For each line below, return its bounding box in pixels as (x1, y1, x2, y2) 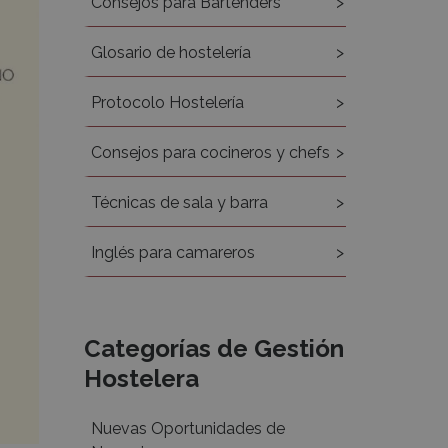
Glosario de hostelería (90, 43, 251, 62)
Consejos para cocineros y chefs (90, 143, 330, 162)
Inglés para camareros (90, 243, 255, 262)
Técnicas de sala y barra (90, 193, 268, 212)
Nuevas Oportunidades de (90, 419, 285, 438)
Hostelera (83, 364, 199, 393)
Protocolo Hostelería (90, 93, 244, 112)
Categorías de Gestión (83, 334, 344, 363)
